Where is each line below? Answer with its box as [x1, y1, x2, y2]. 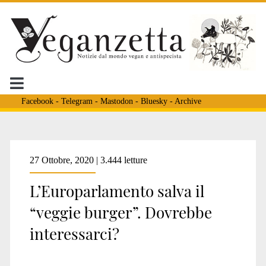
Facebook [21, 96, 53, 106]
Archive [174, 96, 201, 106]
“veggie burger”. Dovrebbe [29, 201, 212, 223]
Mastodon [100, 96, 133, 106]
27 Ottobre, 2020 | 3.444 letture [29, 154, 147, 165]
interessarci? [29, 223, 119, 244]
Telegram [61, 96, 93, 106]
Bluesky [140, 96, 167, 106]
